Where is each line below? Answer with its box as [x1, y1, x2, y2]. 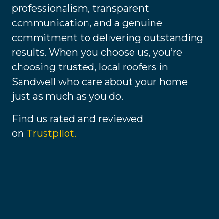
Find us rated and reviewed [12, 113, 143, 125]
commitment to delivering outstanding [12, 32, 203, 44]
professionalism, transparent [12, 2, 149, 15]
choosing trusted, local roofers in [12, 61, 168, 73]
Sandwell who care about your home [12, 76, 188, 88]
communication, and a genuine [12, 17, 162, 29]
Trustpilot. [26, 128, 76, 140]
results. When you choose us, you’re [12, 46, 182, 59]
